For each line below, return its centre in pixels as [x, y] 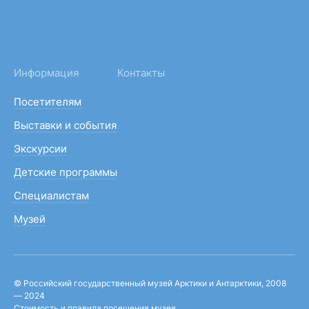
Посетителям [48, 102]
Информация [46, 73]
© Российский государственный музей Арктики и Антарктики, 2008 [150, 283]
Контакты [141, 73]
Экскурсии [40, 149]
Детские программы [66, 172]
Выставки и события [65, 126]
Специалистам [51, 196]
